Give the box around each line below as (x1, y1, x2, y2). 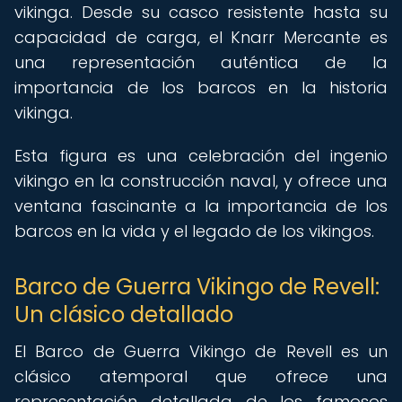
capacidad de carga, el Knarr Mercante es (14, 26, 388, 48)
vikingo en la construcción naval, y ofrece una (14, 170, 388, 192)
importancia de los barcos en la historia (14, 76, 388, 99)
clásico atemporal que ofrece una (14, 365, 388, 388)
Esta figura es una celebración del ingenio (14, 144, 388, 167)
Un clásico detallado (14, 300, 233, 329)
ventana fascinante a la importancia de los (14, 195, 388, 217)
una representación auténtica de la (14, 51, 388, 74)
